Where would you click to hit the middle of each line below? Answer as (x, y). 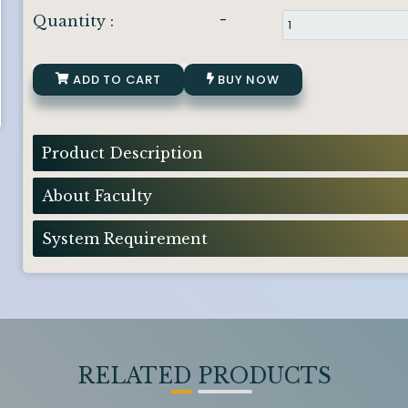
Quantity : (73, 21)
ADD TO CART (115, 80)
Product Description (122, 153)
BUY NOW (247, 80)
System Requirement (124, 238)
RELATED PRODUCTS (204, 376)
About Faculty (97, 195)
